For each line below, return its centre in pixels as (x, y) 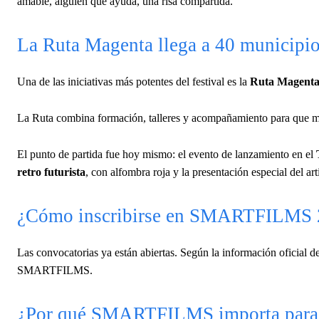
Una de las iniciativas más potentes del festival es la (134, 81)
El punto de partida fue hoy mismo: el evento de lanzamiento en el (167, 154)
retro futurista (51, 172)
